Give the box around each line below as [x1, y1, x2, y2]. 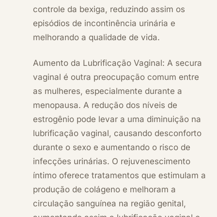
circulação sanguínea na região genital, [33, 198, 186, 208]
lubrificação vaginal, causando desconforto [33, 128, 201, 138]
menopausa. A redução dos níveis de [33, 100, 177, 110]
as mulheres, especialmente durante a [33, 86, 182, 96]
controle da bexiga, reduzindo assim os [33, 4, 185, 14]
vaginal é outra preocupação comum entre [33, 72, 199, 82]
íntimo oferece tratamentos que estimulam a [33, 170, 206, 180]
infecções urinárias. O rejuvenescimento [33, 156, 190, 166]
